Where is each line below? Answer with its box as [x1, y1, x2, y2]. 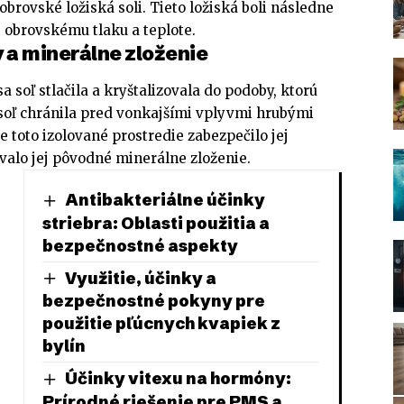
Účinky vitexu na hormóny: [64, 368, 291, 390]
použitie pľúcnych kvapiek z [41, 313, 280, 335]
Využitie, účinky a [64, 267, 216, 289]
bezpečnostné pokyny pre [41, 290, 265, 312]
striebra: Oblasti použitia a [41, 212, 270, 234]
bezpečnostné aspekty [41, 234, 238, 256]
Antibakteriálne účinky [64, 188, 265, 210]
